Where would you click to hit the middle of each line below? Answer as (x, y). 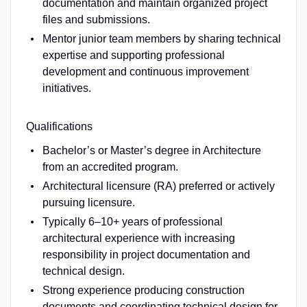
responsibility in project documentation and (146, 254)
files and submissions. (96, 19)
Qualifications (59, 126)
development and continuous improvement (145, 71)
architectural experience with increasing (138, 238)
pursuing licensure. (88, 202)
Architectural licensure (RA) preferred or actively (158, 186)
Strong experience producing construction (143, 290)
